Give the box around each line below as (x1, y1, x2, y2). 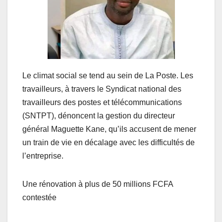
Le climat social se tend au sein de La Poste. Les (22, 71, 193, 80)
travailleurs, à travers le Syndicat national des (22, 85, 181, 93)
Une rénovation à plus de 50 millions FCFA (22, 180, 173, 188)
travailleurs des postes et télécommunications (22, 98, 182, 107)
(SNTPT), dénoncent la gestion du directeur (22, 111, 175, 120)
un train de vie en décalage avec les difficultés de (22, 138, 195, 147)
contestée (22, 193, 56, 202)
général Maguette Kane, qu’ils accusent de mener (22, 125, 196, 133)
